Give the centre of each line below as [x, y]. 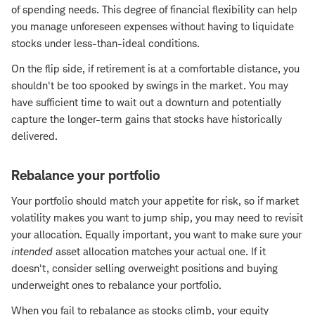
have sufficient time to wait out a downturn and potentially [146, 103]
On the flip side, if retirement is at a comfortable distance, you [155, 69]
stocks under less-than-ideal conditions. [105, 44]
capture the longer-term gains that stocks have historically [147, 120]
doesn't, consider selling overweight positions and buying [144, 269]
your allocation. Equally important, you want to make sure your [156, 235]
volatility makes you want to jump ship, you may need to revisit [157, 218]
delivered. [34, 136]
